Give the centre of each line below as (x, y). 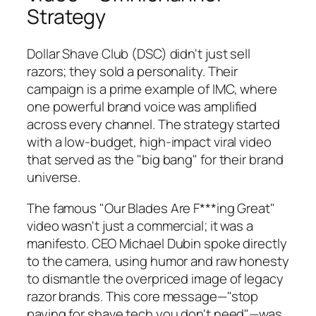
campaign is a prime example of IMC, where (152, 89)
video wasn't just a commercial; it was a (140, 225)
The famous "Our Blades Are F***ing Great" (151, 208)
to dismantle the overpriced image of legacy (155, 278)
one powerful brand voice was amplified (142, 107)
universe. (54, 177)
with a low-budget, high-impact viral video (149, 142)
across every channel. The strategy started (153, 124)
